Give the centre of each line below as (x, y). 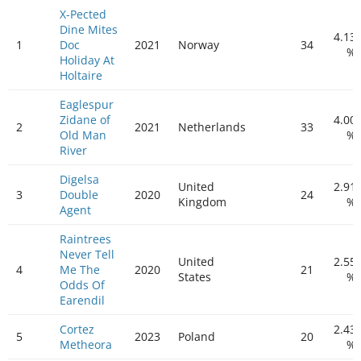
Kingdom (202, 202)
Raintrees (85, 239)
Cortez (77, 329)
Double (79, 195)
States (195, 277)
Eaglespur (87, 104)
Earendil (82, 300)
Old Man (83, 135)
